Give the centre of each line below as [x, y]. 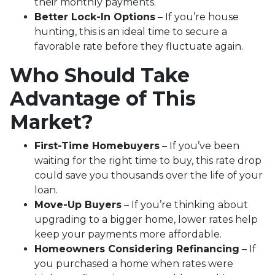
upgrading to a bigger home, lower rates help [146, 219]
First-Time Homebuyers [97, 145]
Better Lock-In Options [95, 17]
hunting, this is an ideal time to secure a [131, 31]
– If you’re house [197, 17]
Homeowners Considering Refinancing [137, 249]
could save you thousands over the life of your [149, 175]
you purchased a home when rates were [134, 263]
